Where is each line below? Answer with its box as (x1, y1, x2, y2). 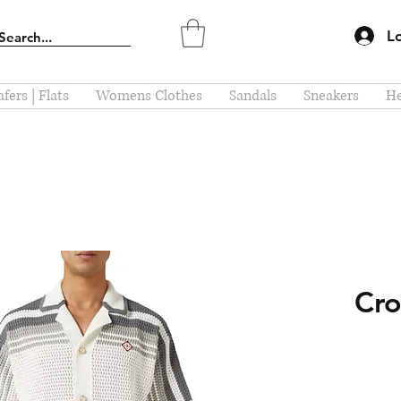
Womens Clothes (96, 86, 202, 107)
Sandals (229, 86, 277, 107)
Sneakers (303, 86, 359, 107)
